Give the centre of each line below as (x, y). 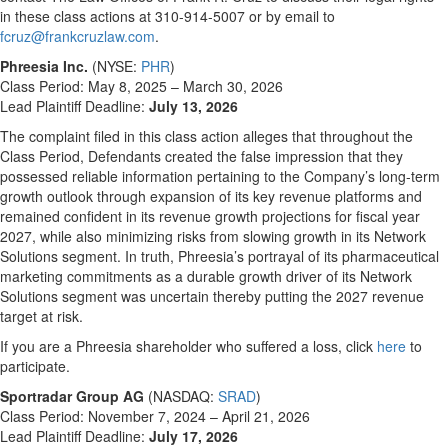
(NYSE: (114, 66)
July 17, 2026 (193, 436)
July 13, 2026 (193, 106)
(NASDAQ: (181, 396)
